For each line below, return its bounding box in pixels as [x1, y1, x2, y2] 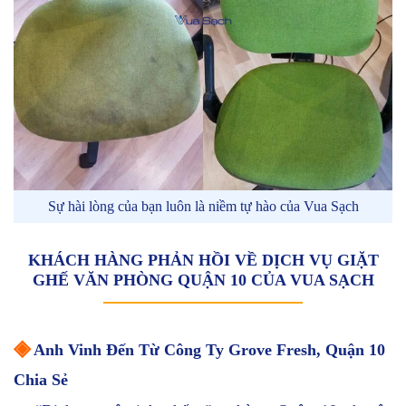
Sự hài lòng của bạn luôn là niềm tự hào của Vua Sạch [47, 198, 359, 214]
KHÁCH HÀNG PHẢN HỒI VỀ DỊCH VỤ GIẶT [27, 250, 379, 269]
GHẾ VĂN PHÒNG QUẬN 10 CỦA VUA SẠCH [32, 270, 374, 289]
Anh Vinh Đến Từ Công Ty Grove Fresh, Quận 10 [30, 340, 385, 359]
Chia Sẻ [14, 370, 68, 389]
